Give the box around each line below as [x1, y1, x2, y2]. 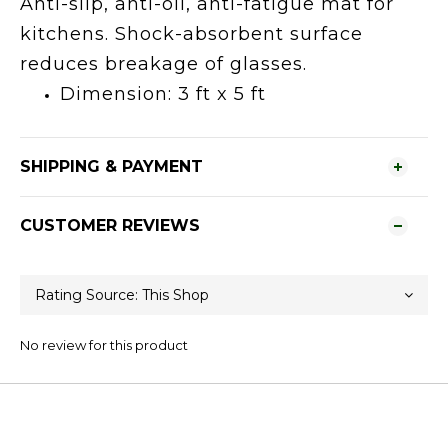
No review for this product [20, 337, 188, 353]
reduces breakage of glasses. [20, 53, 307, 75]
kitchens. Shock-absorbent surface [20, 23, 363, 45]
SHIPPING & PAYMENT [20, 157, 203, 176]
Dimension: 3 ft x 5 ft [60, 83, 266, 105]
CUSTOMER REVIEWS [20, 216, 200, 235]
